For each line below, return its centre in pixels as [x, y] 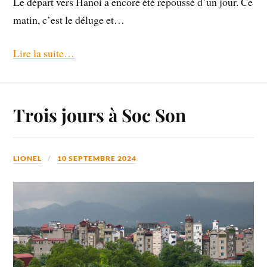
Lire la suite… [44, 53]
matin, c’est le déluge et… [69, 19]
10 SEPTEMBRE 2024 [97, 158]
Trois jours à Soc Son [100, 114]
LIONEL [28, 158]
